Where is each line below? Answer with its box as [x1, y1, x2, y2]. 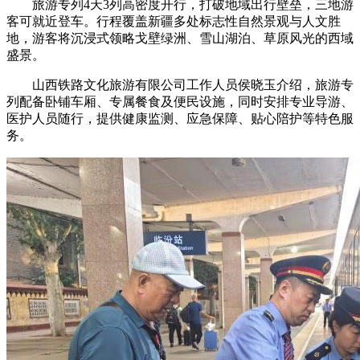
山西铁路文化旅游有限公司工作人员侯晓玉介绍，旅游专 [6, 78, 354, 92]
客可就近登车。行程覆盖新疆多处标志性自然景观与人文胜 [6, 14, 341, 29]
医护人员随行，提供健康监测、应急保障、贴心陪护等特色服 [6, 112, 354, 126]
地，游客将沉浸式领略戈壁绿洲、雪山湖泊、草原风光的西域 [6, 31, 354, 46]
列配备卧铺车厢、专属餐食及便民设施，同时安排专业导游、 [6, 95, 354, 109]
